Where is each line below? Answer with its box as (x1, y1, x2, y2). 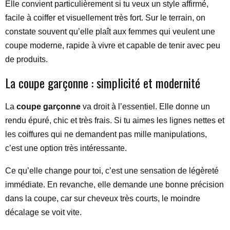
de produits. (5, 54, 48, 64)
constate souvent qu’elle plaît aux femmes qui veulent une (5, 27, 215, 36)
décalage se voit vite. (5, 207, 82, 217)
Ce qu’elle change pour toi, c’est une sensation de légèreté (5, 166, 219, 175)
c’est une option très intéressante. (5, 143, 127, 152)
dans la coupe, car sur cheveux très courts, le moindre (5, 194, 200, 203)
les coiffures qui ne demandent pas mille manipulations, (5, 129, 207, 139)
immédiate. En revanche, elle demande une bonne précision (5, 180, 224, 189)
